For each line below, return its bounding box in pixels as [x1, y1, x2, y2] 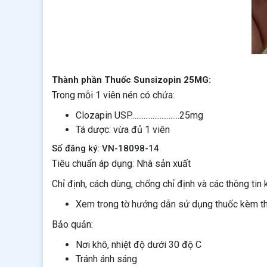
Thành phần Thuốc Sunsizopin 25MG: [52, 74, 211, 85]
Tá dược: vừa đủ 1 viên [76, 124, 170, 135]
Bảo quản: [52, 219, 93, 230]
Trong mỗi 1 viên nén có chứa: [52, 89, 175, 101]
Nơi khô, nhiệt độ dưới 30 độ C [76, 239, 201, 250]
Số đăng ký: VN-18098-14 [52, 143, 159, 154]
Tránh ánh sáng [76, 253, 137, 265]
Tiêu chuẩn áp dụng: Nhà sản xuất [52, 158, 191, 169]
